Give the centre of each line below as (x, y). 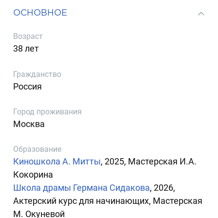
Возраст (28, 36)
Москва (29, 124)
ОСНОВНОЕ (40, 12)
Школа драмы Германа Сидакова (82, 188)
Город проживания (48, 111)
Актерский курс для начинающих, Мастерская (108, 201)
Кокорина (33, 175)
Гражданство (37, 74)
